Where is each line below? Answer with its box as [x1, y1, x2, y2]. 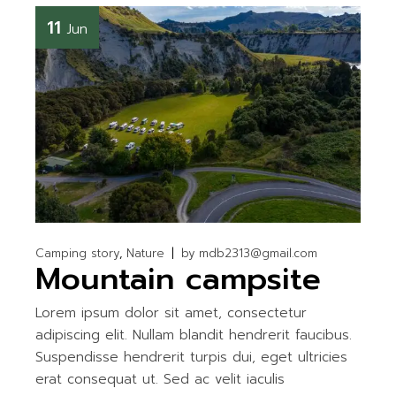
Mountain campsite [35, 255, 322, 303]
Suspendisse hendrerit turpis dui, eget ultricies [35, 347, 348, 368]
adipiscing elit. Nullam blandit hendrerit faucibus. [35, 325, 353, 346]
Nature [126, 245, 165, 263]
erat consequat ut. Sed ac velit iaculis [35, 369, 286, 390]
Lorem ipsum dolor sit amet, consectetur [35, 303, 308, 324]
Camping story [35, 245, 120, 263]
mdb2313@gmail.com [199, 245, 318, 263]
